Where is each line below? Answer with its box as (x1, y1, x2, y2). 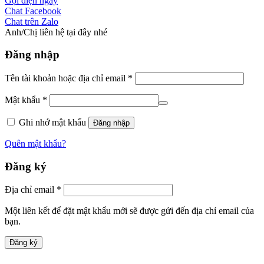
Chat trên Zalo (5, 16, 58, 27)
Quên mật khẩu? (5, 138, 66, 148)
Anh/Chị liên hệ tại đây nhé (5, 27, 107, 37)
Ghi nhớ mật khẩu (19, 117, 86, 127)
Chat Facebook (5, 5, 61, 16)
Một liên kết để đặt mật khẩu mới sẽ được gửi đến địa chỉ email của (5, 206, 254, 216)
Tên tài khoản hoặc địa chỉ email (5, 72, 128, 83)
